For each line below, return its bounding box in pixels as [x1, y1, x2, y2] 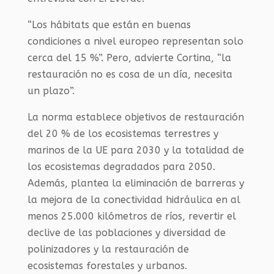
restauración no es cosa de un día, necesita [27, 68, 232, 80]
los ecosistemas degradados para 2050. [27, 160, 215, 172]
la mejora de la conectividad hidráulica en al [27, 193, 240, 206]
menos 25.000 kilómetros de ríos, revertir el [27, 210, 236, 222]
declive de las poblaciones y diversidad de [27, 226, 226, 239]
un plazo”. [27, 84, 75, 97]
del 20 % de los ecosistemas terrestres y [27, 127, 218, 139]
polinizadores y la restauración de [27, 243, 189, 255]
